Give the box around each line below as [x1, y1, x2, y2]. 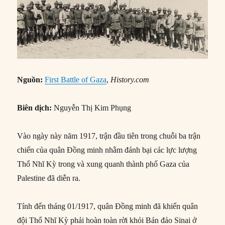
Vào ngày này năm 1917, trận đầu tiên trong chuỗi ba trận [17, 131, 201, 140]
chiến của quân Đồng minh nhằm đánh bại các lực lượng [17, 145, 197, 154]
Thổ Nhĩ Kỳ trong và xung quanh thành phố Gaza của [17, 159, 190, 168]
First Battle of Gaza [45, 75, 107, 84]
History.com [110, 75, 150, 84]
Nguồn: [17, 75, 43, 84]
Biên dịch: [17, 103, 52, 112]
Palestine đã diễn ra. [17, 173, 81, 182]
